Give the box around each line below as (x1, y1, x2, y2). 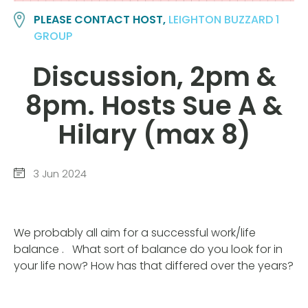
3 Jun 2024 (30, 166, 87, 181)
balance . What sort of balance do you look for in (14, 241, 283, 257)
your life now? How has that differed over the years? (14, 257, 294, 274)
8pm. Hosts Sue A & (25, 87, 283, 124)
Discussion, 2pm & (32, 58, 276, 95)
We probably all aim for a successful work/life (14, 224, 256, 241)
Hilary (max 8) (57, 115, 251, 153)
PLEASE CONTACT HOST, (34, 12, 169, 28)
